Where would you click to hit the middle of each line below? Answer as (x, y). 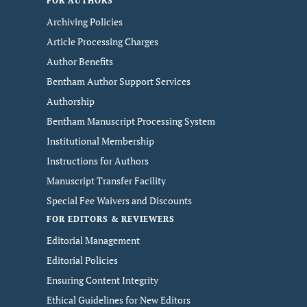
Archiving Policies (85, 22)
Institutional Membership (100, 141)
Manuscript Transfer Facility (106, 181)
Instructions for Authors (98, 161)
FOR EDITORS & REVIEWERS (111, 219)
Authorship (71, 101)
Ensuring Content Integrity (102, 280)
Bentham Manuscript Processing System (131, 121)
